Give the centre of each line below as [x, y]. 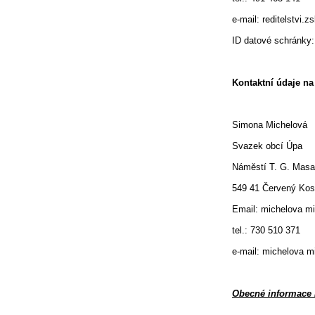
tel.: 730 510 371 [266, 230]
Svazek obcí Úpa [267, 146]
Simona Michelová [270, 125]
